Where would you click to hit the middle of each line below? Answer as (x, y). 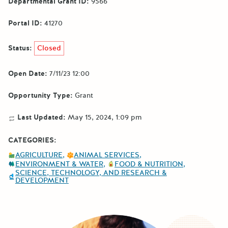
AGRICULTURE (39, 155)
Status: (20, 48)
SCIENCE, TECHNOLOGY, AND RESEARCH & (91, 173)
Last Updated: (40, 117)
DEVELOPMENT (42, 181)
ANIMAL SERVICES (107, 155)
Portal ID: (25, 23)
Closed (49, 48)
